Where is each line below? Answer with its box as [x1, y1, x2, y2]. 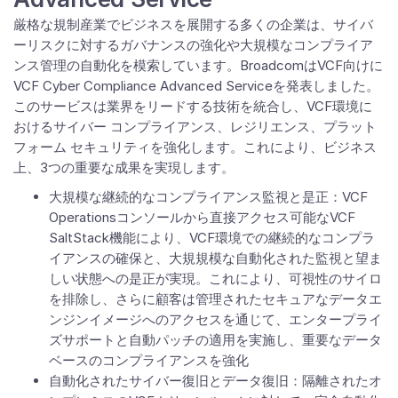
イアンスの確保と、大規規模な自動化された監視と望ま [49, 250, 382, 267]
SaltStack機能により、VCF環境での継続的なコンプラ [49, 229, 375, 246]
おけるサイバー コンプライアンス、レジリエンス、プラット [13, 118, 377, 135]
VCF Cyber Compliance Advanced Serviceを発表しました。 [13, 77, 379, 94]
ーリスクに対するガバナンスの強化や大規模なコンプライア [13, 36, 373, 53]
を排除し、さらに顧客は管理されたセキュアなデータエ [49, 291, 382, 307]
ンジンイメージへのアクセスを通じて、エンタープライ [49, 311, 382, 328]
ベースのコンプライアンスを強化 [49, 352, 249, 369]
